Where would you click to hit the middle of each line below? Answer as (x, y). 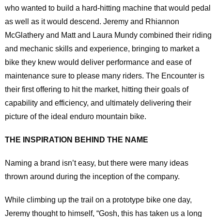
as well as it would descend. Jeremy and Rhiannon (92, 21)
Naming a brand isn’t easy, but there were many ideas (97, 163)
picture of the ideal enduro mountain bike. (76, 116)
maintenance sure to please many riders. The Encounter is (105, 76)
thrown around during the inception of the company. (92, 176)
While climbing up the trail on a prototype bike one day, (98, 200)
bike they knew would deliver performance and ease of (98, 62)
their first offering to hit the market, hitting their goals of (97, 89)
